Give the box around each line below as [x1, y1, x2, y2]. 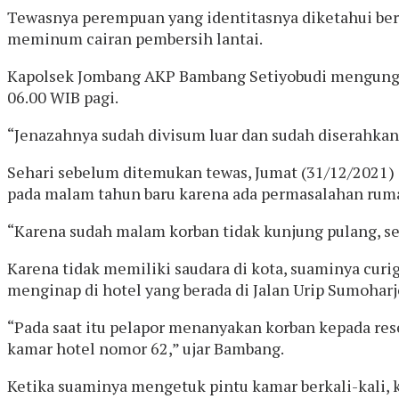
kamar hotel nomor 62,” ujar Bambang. [7, 337, 284, 359]
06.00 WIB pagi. [7, 85, 118, 108]
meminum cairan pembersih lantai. [7, 27, 263, 49]
